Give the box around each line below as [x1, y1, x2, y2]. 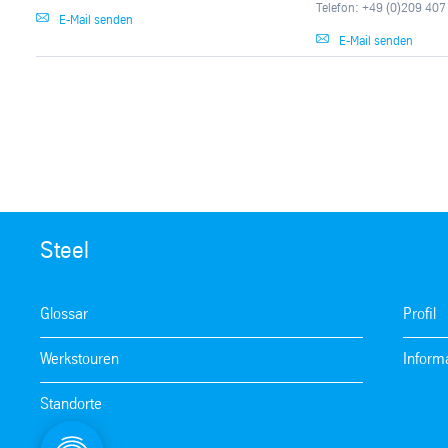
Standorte [40, 396, 102, 412]
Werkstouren [40, 351, 119, 367]
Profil [403, 306, 436, 322]
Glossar [40, 306, 88, 322]
